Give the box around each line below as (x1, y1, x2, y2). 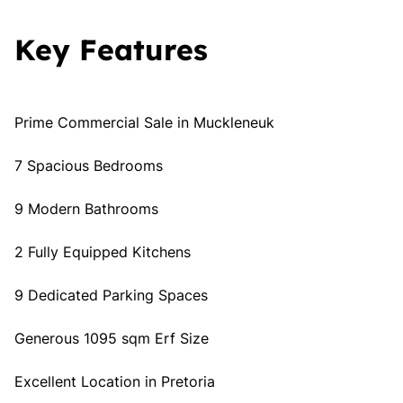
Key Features (14, 31, 208, 67)
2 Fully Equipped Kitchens (14, 243, 191, 261)
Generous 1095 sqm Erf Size (14, 329, 209, 347)
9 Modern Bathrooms (14, 200, 158, 218)
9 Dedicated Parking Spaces (14, 286, 208, 304)
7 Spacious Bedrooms (14, 157, 163, 175)
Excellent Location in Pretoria (14, 372, 215, 390)
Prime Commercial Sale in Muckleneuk (14, 113, 274, 131)
